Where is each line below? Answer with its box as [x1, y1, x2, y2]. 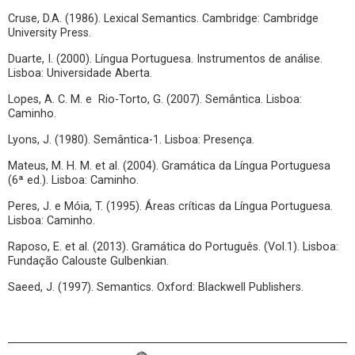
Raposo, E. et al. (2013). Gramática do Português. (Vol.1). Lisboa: [8, 240, 338, 254]
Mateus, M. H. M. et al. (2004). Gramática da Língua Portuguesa [8, 159, 330, 173]
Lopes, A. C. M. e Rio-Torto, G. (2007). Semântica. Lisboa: [8, 93, 302, 106]
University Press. [8, 26, 91, 40]
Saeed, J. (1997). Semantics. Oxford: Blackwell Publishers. [8, 281, 307, 294]
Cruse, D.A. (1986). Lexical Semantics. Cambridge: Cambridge [8, 12, 319, 25]
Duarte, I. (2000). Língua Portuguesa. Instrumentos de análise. [8, 52, 323, 66]
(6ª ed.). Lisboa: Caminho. [8, 174, 139, 187]
